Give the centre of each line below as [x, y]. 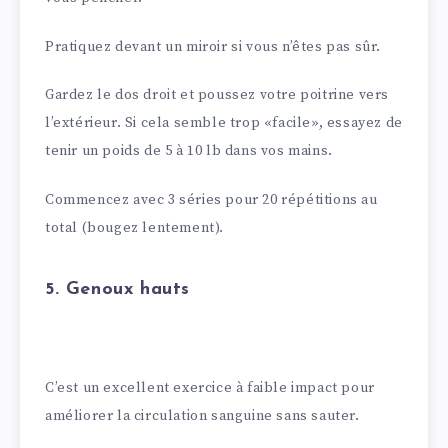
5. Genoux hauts [117, 289]
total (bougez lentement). [135, 228]
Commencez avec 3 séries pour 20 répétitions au [211, 200]
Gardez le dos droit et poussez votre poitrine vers [217, 95]
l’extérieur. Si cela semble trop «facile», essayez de [224, 123]
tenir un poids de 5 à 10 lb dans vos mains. [189, 151]
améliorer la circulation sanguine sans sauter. [202, 415]
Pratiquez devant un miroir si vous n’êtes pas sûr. [213, 46]
